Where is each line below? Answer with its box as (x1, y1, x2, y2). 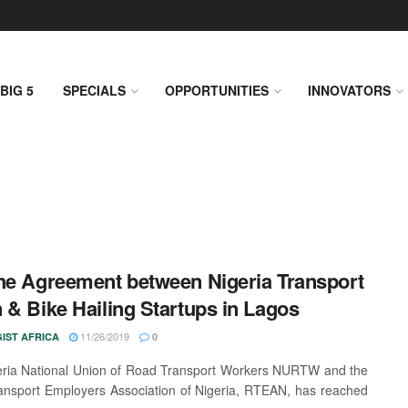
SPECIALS (63, 81, 126, 99)
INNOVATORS (308, 81, 391, 99)
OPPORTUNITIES (165, 81, 269, 99)
